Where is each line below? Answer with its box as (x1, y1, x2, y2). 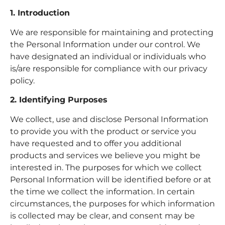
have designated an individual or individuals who (10, 51, 206, 61)
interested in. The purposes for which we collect (10, 162, 202, 172)
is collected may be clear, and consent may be (10, 210, 195, 220)
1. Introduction (10, 8, 70, 18)
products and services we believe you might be (10, 150, 200, 160)
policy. (10, 75, 35, 85)
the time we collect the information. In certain (10, 186, 195, 196)
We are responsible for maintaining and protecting (10, 27, 213, 37)
